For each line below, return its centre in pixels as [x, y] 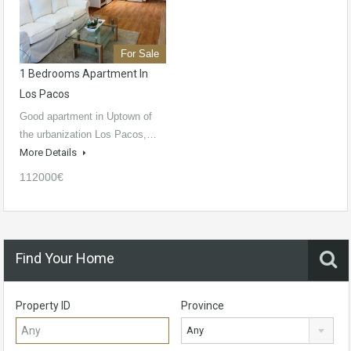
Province [202, 306]
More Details [49, 153]
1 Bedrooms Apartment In [84, 74]
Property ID [43, 306]
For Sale [140, 54]
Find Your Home [65, 259]
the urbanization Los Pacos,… [88, 135]
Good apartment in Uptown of [86, 117]
